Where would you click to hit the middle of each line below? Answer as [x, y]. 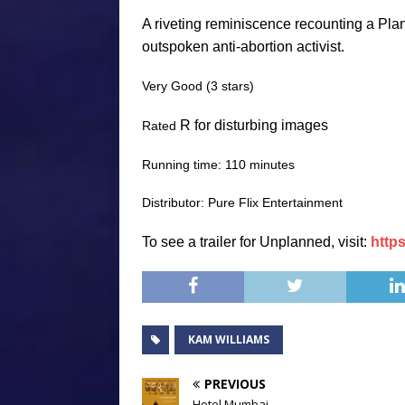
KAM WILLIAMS [229, 339]
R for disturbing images [254, 125]
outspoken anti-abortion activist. [243, 46]
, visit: [351, 241]
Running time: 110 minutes [218, 164]
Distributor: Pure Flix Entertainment [242, 202]
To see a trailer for [201, 241]
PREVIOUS [235, 383]
